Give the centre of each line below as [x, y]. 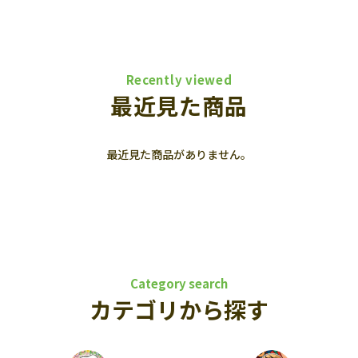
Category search [179, 283]
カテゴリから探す [179, 309]
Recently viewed [179, 80]
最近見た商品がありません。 [179, 154]
